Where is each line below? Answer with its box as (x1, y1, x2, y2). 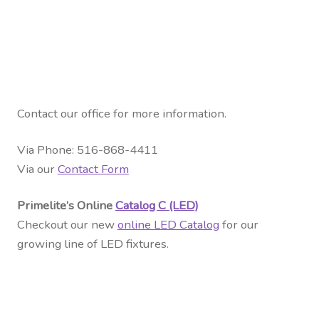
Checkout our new (16, 216, 117, 233)
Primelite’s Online (16, 197, 115, 214)
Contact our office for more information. (16, 105, 226, 122)
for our (219, 216, 258, 233)
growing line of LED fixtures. (16, 235, 169, 252)
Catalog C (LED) (115, 197, 199, 214)
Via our (16, 161, 58, 178)
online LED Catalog (117, 216, 219, 233)
